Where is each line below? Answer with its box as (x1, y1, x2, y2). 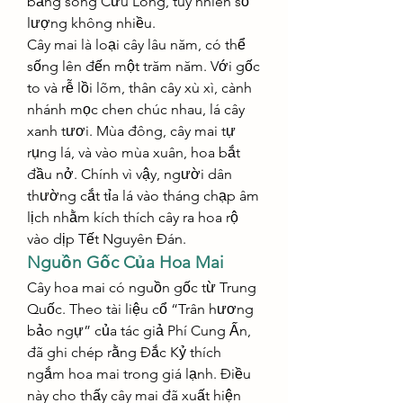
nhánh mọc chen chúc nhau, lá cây (27, 101, 245, 118)
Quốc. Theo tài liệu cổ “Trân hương (27, 300, 254, 318)
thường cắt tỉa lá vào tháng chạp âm (27, 187, 259, 204)
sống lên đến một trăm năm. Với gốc (27, 58, 260, 75)
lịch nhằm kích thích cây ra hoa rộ (27, 209, 238, 226)
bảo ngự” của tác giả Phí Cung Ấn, (27, 322, 251, 339)
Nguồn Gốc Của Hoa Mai (27, 252, 224, 273)
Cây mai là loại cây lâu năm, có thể (27, 36, 246, 53)
